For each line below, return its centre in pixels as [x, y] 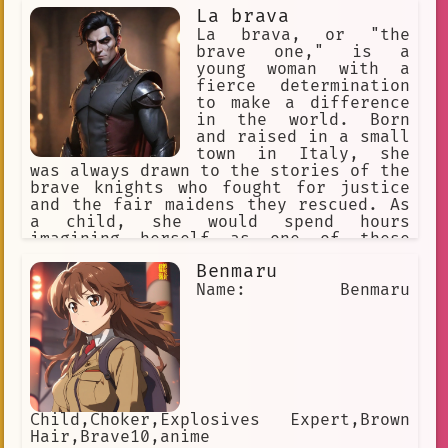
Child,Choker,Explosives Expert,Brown [220, 419]
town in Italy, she [303, 153]
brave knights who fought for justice [220, 187]
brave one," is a [303, 51]
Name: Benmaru [303, 289]
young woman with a [303, 68]
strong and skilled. [125, 272]
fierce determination [303, 85]
